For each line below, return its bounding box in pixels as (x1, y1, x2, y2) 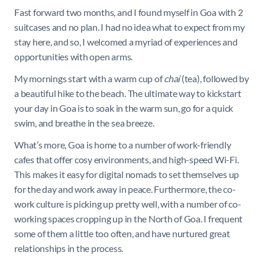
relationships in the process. (14, 243, 124, 254)
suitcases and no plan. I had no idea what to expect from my (14, 21, 245, 33)
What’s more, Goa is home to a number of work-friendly (14, 139, 231, 151)
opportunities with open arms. (14, 51, 134, 63)
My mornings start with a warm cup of (14, 73, 164, 85)
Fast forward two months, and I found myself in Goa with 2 (14, 7, 243, 18)
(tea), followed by (181, 73, 249, 85)
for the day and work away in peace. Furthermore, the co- (14, 183, 236, 195)
